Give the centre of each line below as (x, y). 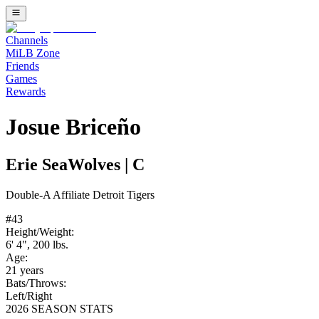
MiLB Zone (33, 53)
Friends (22, 66)
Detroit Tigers (124, 195)
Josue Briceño (73, 126)
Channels (27, 41)
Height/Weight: (40, 232)
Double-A (28, 195)
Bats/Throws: (36, 283)
